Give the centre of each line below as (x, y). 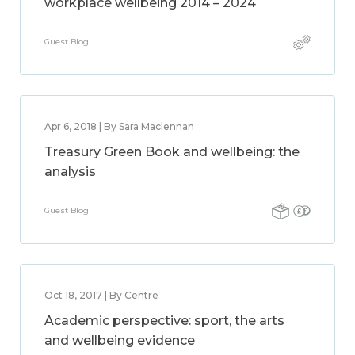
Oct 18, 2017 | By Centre (101, 295)
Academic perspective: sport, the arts (164, 321)
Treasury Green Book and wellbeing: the (172, 152)
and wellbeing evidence (120, 340)
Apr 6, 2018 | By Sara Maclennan (119, 126)
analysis (70, 172)
